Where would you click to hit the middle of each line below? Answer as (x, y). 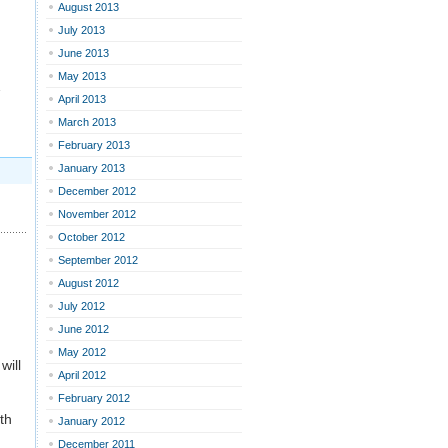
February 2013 (94, 145)
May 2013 (82, 76)
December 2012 (97, 191)
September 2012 (98, 260)
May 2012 (82, 352)
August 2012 (88, 283)
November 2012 (97, 214)
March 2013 (87, 122)
